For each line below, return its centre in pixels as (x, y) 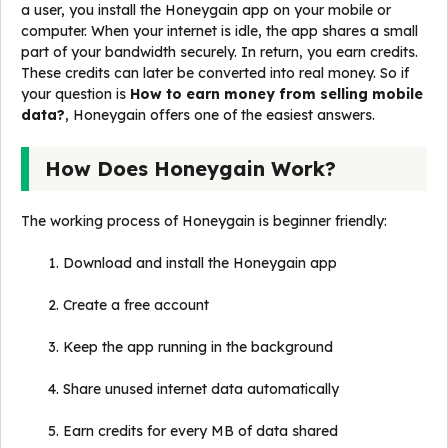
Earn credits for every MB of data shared (200, 431)
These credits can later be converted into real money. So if (215, 73)
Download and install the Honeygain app (200, 263)
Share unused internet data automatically (201, 389)
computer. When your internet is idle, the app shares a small (219, 31)
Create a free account (136, 305)
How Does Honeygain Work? (190, 169)
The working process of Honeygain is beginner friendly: (204, 221)
